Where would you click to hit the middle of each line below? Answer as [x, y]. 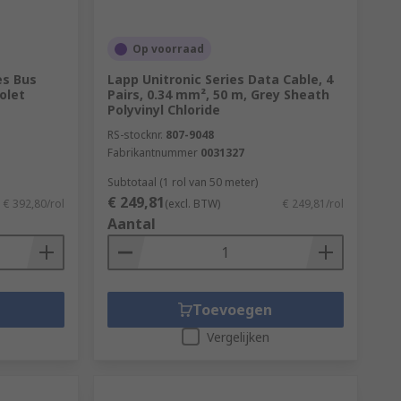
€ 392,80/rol [34, 204]
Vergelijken [238, 337]
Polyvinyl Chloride [163, 110]
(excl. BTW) [192, 204]
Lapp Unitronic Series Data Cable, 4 [220, 79]
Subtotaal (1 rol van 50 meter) [182, 182]
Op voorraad [168, 49]
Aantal [131, 224]
